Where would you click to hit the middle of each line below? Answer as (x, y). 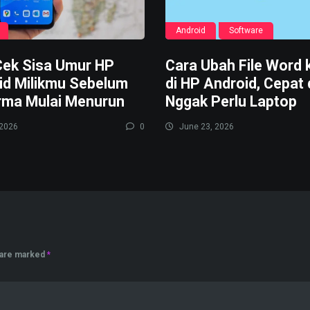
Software (246, 31)
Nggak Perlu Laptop (231, 102)
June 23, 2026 (205, 127)
